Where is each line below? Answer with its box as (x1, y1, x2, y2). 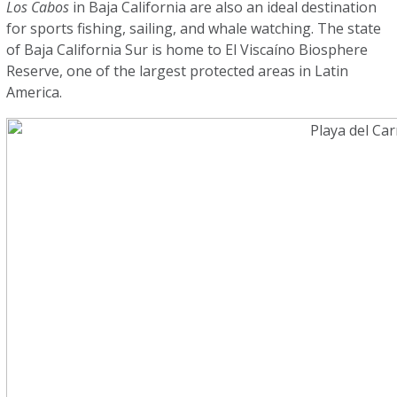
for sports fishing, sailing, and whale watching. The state (6, 19, 382, 38)
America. (6, 82, 66, 102)
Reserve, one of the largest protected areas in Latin (6, 61, 349, 81)
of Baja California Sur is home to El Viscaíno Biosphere (6, 40, 369, 59)
